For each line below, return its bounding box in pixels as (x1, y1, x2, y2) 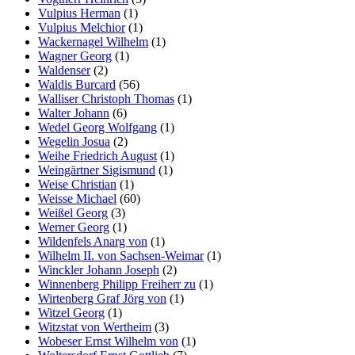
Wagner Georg (38, 49, 112, 63)
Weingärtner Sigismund (38, 163, 155, 177)
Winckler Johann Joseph (38, 263, 159, 277)
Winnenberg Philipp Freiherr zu (38, 277, 196, 291)
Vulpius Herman (38, 6, 120, 20)
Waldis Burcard (38, 78, 116, 91)
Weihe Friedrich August (38, 149, 157, 162)
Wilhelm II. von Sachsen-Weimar (38, 249, 204, 262)
